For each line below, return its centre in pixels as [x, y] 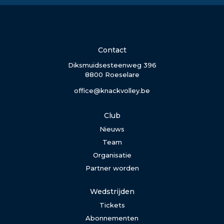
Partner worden [112, 168]
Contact [112, 50]
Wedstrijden [112, 192]
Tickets [112, 205]
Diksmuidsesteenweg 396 [112, 65]
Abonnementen [112, 218]
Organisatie [112, 155]
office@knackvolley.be [112, 91]
